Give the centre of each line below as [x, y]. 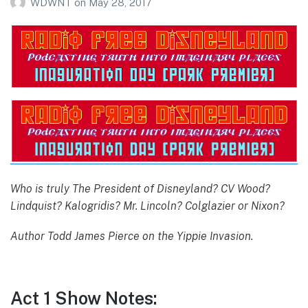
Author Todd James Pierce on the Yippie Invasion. [132, 236]
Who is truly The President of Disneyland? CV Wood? [140, 188]
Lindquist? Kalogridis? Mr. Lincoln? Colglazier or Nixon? [147, 206]
